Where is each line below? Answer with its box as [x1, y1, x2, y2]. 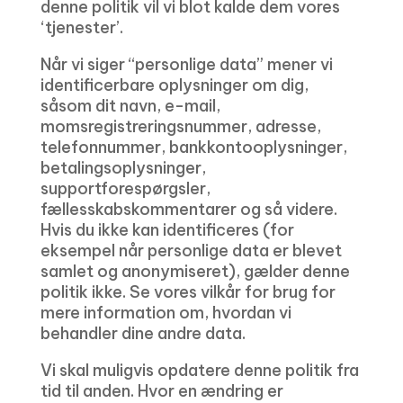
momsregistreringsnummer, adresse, [40, 116, 321, 137]
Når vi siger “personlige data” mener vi [40, 54, 333, 75]
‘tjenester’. [40, 17, 123, 38]
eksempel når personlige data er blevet [40, 240, 342, 261]
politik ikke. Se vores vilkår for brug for [40, 282, 336, 302]
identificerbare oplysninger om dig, [40, 75, 309, 95]
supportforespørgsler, [40, 178, 210, 199]
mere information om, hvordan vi [40, 302, 291, 323]
